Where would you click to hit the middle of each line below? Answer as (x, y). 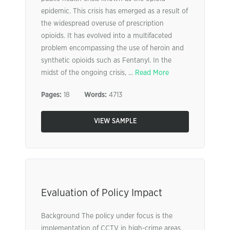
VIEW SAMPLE (115, 121)
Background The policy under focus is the (107, 216)
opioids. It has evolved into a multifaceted (107, 36)
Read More (152, 73)
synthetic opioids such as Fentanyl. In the (106, 61)
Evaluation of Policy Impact (102, 193)
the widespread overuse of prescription (102, 24)
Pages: (51, 95)
